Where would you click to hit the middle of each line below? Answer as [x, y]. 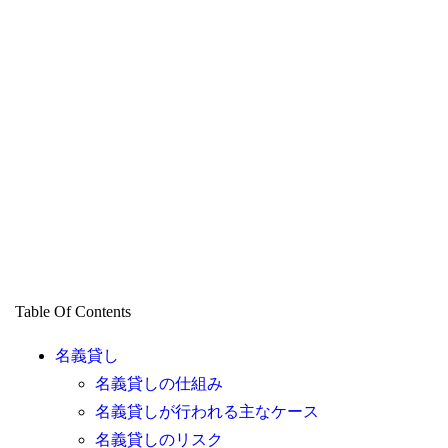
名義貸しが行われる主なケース [206, 412]
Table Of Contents [72, 312]
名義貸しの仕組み [158, 384]
